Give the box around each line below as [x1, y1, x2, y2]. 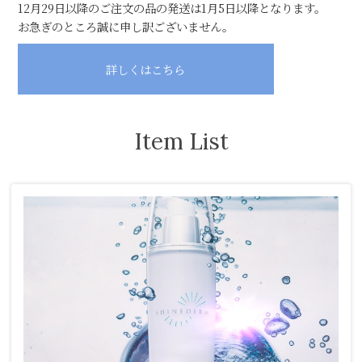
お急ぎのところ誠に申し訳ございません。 [17, 18, 234, 36]
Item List [133, 127, 229, 157]
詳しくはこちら [106, 61, 186, 78]
